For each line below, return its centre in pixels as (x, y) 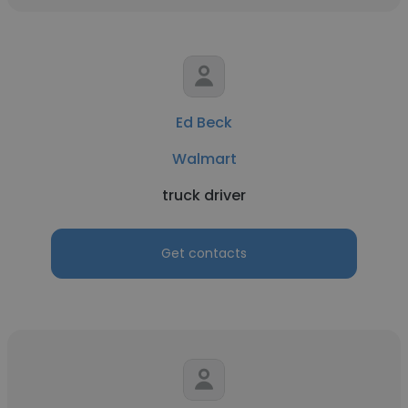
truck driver (204, 195)
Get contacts (204, 253)
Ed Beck (204, 122)
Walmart (204, 159)
